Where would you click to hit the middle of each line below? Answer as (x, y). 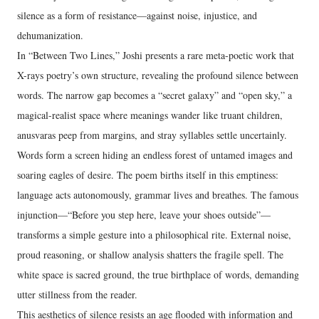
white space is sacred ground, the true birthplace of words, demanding (158, 274)
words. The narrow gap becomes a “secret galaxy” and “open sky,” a (155, 95)
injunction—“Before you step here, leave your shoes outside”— (144, 214)
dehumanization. (50, 35)
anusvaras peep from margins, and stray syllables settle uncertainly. (152, 135)
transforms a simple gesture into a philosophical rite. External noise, (154, 234)
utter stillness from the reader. (77, 294)
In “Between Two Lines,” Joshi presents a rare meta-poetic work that (156, 55)
